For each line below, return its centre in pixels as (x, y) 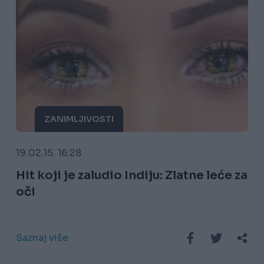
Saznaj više (42, 238)
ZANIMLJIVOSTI (79, 119)
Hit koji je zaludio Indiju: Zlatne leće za (131, 176)
